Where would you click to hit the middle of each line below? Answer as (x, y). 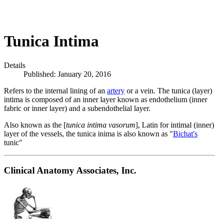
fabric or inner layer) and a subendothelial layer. (77, 108)
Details (15, 65)
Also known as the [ (35, 125)
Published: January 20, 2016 (67, 74)
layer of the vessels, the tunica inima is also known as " (88, 133)
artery (116, 90)
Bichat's (185, 133)
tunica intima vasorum (101, 125)
